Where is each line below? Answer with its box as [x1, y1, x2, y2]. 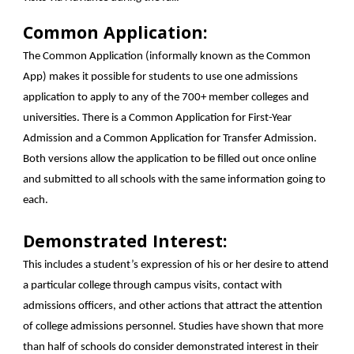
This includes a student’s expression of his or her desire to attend [23, 259, 330, 271]
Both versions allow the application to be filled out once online [23, 153, 317, 165]
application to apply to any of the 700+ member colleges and [23, 92, 310, 104]
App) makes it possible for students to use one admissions [23, 71, 299, 83]
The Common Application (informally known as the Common [23, 51, 311, 62]
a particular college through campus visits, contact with [23, 280, 283, 292]
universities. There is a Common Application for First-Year [23, 112, 292, 124]
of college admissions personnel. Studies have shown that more [23, 321, 324, 333]
